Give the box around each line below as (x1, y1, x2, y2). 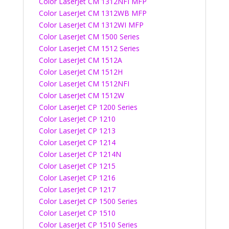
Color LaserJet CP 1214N (38, 149, 121, 159)
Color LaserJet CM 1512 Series (38, 43, 140, 53)
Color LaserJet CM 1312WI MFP (38, 20, 144, 30)
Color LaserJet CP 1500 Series (38, 196, 138, 206)
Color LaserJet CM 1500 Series (38, 32, 140, 41)
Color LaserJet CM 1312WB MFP (38, 8, 147, 18)
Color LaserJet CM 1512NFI (38, 79, 129, 88)
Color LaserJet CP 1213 (38, 126, 116, 135)
